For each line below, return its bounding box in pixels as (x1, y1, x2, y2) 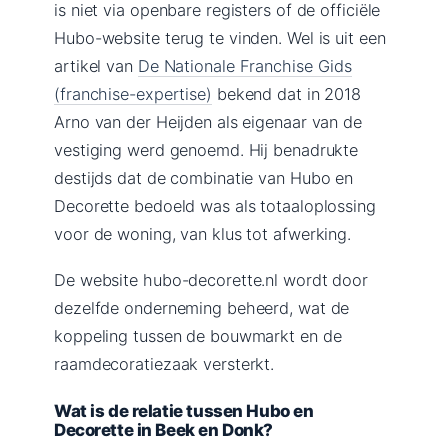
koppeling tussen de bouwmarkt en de (54, 325, 342, 346)
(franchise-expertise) (54, 83, 212, 104)
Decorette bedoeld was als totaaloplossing (54, 195, 376, 216)
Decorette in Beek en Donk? (54, 419, 273, 440)
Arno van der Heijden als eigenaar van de (54, 111, 362, 132)
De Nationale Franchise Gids (137, 55, 353, 76)
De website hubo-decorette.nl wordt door (54, 269, 369, 290)
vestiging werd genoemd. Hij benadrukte (54, 139, 359, 160)
